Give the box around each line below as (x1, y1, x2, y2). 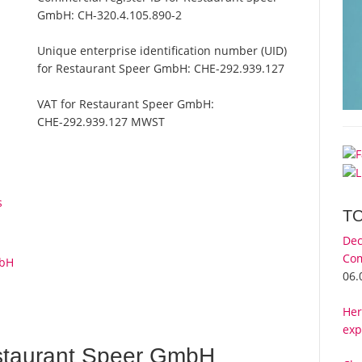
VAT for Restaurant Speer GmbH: (37, 96, 215, 112)
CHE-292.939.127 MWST (37, 114, 166, 130)
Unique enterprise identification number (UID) (37, 43, 288, 59)
